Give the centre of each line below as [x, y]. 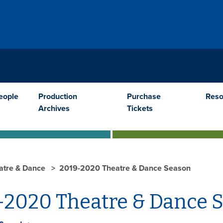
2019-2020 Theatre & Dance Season [125, 168]
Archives [54, 108]
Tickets [140, 108]
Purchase [144, 96]
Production [58, 96]
